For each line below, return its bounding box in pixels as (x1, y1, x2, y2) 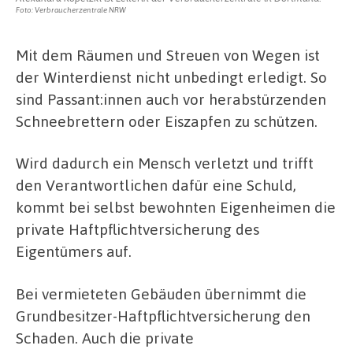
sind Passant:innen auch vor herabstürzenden (16, 88, 326, 109)
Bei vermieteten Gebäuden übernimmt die (16, 283, 307, 303)
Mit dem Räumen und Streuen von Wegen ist (16, 44, 320, 65)
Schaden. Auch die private (16, 327, 194, 347)
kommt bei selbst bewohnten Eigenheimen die (16, 197, 336, 217)
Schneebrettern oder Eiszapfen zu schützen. (16, 110, 318, 131)
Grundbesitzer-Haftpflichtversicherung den (16, 305, 310, 325)
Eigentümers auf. (16, 241, 132, 262)
